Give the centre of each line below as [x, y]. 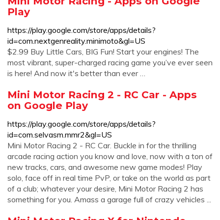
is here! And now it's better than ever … [76, 73]
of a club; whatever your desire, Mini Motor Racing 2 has [105, 189]
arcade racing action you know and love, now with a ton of [110, 156]
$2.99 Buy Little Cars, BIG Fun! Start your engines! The [103, 52]
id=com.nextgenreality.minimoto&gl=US [76, 41]
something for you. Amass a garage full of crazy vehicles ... [109, 199]
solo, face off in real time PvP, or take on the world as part [109, 178]
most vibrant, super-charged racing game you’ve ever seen [110, 62]
